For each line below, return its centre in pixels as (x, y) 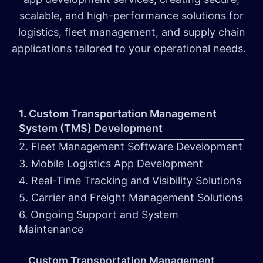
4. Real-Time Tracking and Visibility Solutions (130, 181)
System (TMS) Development (92, 129)
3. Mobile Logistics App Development (111, 164)
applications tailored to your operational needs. (131, 49)
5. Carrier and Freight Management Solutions (131, 198)
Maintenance (51, 230)
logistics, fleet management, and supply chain (131, 32)
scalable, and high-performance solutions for (131, 16)
